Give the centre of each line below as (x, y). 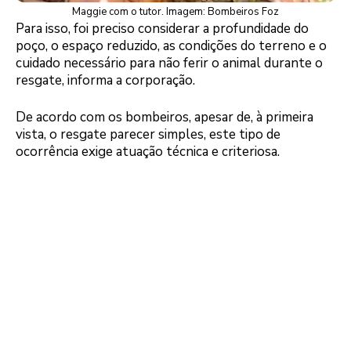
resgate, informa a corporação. (105, 80)
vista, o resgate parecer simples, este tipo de (148, 135)
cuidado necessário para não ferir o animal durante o (169, 63)
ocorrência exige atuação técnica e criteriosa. (148, 152)
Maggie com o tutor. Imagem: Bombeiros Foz (175, 11)
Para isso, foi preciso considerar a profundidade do (162, 28)
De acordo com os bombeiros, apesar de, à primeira (165, 118)
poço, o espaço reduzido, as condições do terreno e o (171, 45)
